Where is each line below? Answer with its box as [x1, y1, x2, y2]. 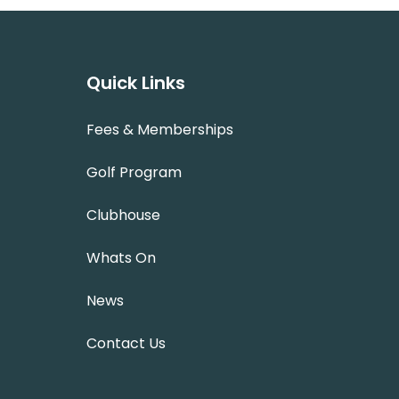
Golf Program [85, 161, 182, 183]
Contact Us [85, 332, 166, 354]
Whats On [85, 247, 156, 268]
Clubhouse [85, 204, 160, 225]
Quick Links [85, 69, 185, 95]
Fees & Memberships [85, 118, 233, 140]
